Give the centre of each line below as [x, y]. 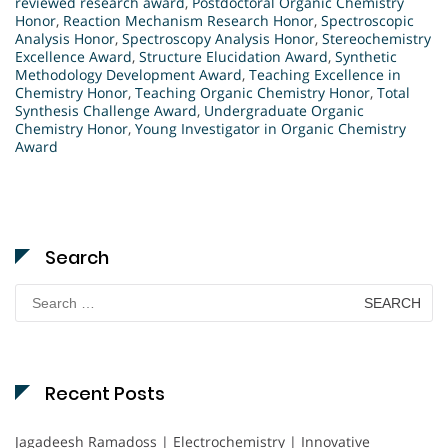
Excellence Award [73, 57]
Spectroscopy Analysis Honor [218, 39]
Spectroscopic [367, 21]
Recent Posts [105, 394]
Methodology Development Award [128, 75]
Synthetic [366, 57]
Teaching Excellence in [325, 75]
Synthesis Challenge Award [106, 111]
